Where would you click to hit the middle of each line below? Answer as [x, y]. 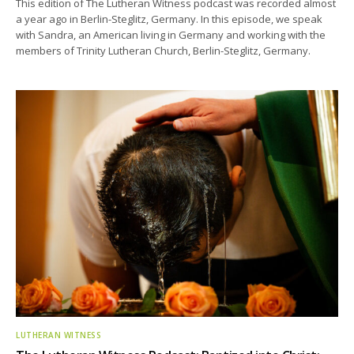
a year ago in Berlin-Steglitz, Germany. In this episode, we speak [169, 19]
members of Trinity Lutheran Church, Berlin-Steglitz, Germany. [164, 50]
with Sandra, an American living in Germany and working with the [171, 34]
